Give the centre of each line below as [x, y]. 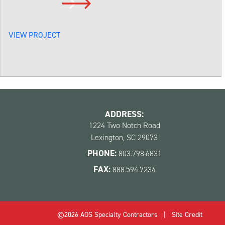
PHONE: [102, 153]
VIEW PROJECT [34, 35]
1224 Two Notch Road [124, 125]
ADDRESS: [124, 114]
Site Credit [187, 214]
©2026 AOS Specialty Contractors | [115, 214]
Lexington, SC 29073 [124, 137]
